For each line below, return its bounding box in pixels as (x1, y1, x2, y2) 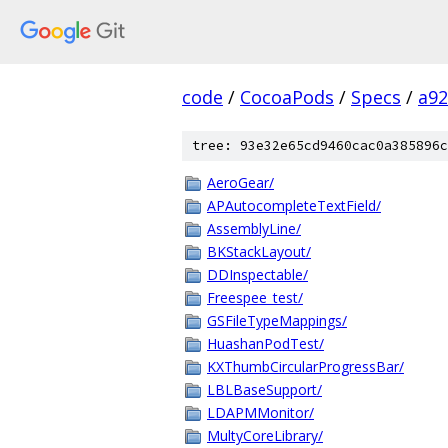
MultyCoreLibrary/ (207, 426, 323, 445)
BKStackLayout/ (207, 242, 311, 261)
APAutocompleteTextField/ (207, 196, 381, 215)
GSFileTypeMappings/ (207, 311, 347, 330)
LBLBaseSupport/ (207, 380, 322, 399)
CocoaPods (240, 85, 334, 109)
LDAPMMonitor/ (207, 403, 314, 422)
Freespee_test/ (207, 288, 303, 307)
